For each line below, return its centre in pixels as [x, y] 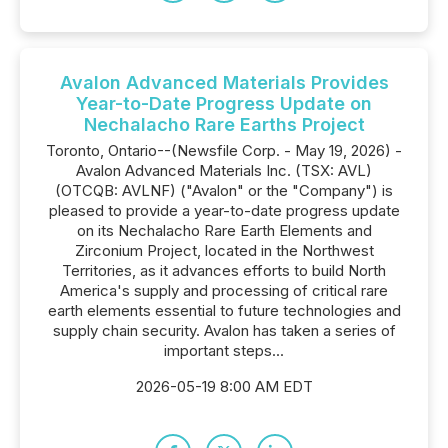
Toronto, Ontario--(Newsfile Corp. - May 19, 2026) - [224, 150]
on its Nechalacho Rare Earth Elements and [224, 230]
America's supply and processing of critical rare [224, 290]
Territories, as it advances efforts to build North [224, 270]
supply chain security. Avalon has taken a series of [224, 330]
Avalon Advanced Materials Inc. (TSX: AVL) [224, 170]
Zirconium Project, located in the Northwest [224, 250]
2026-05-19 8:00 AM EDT [224, 386]
